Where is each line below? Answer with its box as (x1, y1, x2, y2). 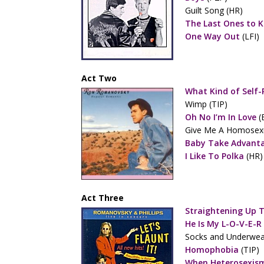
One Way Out (185, 31, 240, 42)
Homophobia (185, 244, 239, 255)
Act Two (81, 72, 117, 84)
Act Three (81, 192, 124, 203)
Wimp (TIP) (185, 98, 227, 110)
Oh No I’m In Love (185, 111, 256, 123)
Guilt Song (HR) (185, 5, 243, 16)
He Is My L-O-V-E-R (185, 218, 262, 229)
